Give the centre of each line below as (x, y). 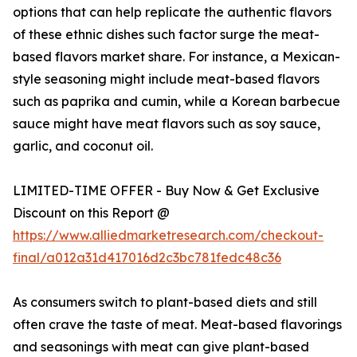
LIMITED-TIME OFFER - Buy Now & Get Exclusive (166, 191)
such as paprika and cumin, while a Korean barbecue (177, 102)
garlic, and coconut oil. (83, 146)
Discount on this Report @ (91, 213)
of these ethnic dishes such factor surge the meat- (166, 35)
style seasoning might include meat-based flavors (166, 79)
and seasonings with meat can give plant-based (161, 347)
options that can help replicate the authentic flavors (172, 12)
